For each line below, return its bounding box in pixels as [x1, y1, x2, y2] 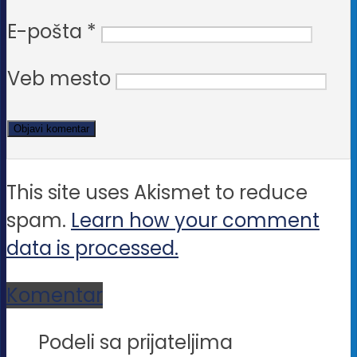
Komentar [6, 282, 103, 309]
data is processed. [6, 235, 178, 262]
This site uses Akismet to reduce [6, 179, 308, 206]
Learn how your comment [71, 207, 320, 234]
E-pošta [7, 18, 87, 45]
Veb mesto [7, 65, 111, 92]
